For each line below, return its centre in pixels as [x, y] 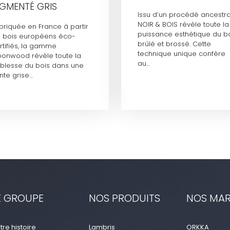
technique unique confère [181, 53]
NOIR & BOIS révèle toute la [183, 24]
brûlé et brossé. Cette [174, 44]
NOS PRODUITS [124, 198]
